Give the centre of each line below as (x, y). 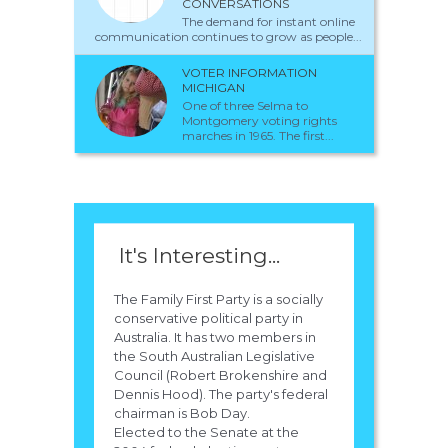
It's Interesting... (199, 255)
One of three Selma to (245, 105)
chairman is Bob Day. (182, 412)
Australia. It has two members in (215, 336)
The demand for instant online (268, 21)
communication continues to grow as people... (228, 36)
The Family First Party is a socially (218, 298)
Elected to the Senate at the (206, 431)
